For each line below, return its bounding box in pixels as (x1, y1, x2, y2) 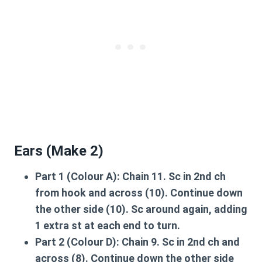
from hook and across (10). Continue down (35, 187, 243, 199)
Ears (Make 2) (14, 143, 104, 159)
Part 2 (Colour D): (35, 236, 119, 248)
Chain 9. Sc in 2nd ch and (119, 236, 240, 248)
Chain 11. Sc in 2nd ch (120, 170, 226, 182)
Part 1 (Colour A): (35, 170, 120, 182)
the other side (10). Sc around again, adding (35, 203, 247, 215)
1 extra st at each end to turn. (35, 219, 180, 232)
